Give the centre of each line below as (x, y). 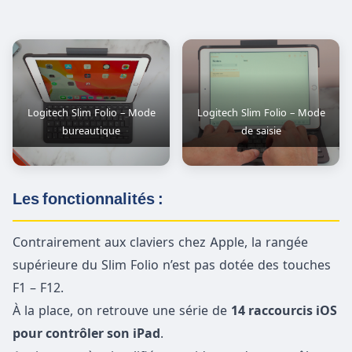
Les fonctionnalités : (88, 198)
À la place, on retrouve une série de (122, 310)
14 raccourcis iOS (284, 310)
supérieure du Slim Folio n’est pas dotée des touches (172, 264)
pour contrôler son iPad (86, 333)
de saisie (261, 131)
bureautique (91, 131)
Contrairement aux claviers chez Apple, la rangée (160, 242)
